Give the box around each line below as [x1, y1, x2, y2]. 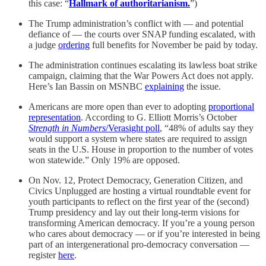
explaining [145, 81, 184, 92]
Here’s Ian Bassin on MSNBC [28, 81, 145, 92]
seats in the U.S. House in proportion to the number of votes [28, 144, 253, 155]
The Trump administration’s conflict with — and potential [28, 18, 243, 29]
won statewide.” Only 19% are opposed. [28, 155, 180, 166]
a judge [28, 40, 58, 50]
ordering [58, 40, 90, 50]
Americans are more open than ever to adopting [28, 102, 208, 112]
